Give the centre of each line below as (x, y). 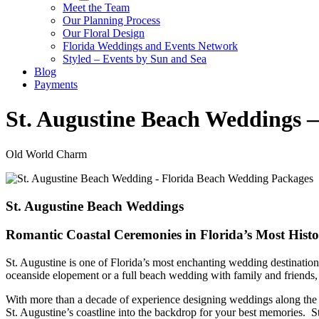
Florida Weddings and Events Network (150, 46)
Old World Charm (46, 154)
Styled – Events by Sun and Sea (135, 59)
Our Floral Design (104, 33)
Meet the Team (96, 7)
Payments (56, 84)
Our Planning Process (111, 20)
